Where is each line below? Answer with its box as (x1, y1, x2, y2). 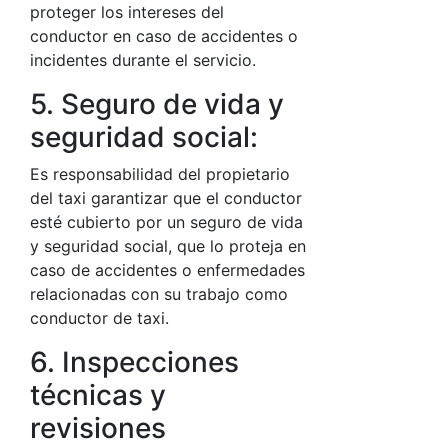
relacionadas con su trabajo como (30, 284, 288, 304)
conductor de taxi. (30, 308, 169, 328)
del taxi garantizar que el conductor (30, 188, 302, 208)
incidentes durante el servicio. (30, 50, 256, 70)
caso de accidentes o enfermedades (30, 260, 305, 280)
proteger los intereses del (30, 2, 224, 22)
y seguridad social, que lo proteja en (30, 236, 306, 256)
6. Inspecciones (30, 345, 239, 379)
